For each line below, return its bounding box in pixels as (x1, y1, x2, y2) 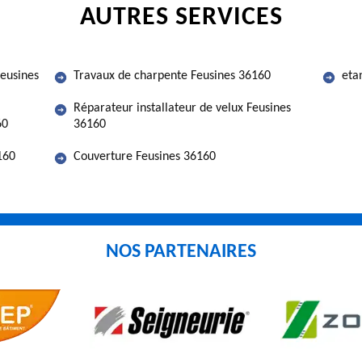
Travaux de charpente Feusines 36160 (74, 69, 271, 82)
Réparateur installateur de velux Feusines (74, 102, 291, 115)
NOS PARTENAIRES (106, 242, 256, 262)
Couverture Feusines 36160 (74, 150, 216, 163)
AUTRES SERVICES (79, 5, 283, 31)
